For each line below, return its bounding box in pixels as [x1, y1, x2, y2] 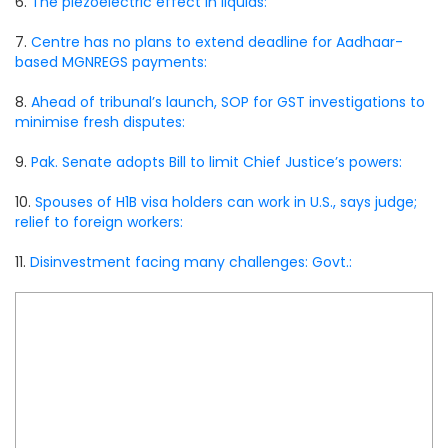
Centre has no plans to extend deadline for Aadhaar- [31, 32, 403, 52]
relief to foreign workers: [15, 212, 183, 232]
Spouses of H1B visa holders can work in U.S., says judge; [35, 192, 417, 212]
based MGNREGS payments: [15, 52, 207, 72]
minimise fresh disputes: [15, 112, 185, 132]
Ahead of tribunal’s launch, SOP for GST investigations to [31, 92, 425, 112]
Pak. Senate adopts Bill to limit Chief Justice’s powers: [31, 152, 402, 172]
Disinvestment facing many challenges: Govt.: [30, 252, 352, 272]
